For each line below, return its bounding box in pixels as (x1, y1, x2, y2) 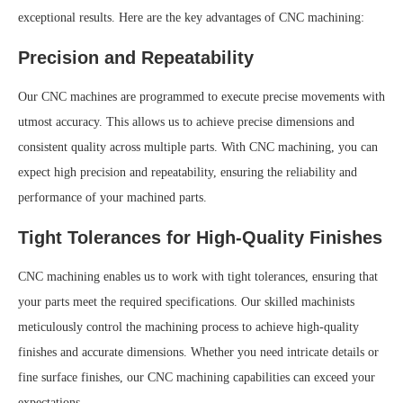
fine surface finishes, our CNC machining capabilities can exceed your (18, 371, 375, 385)
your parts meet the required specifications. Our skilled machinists (18, 295, 354, 309)
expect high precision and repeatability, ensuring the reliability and (18, 166, 357, 180)
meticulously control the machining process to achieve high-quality (18, 320, 359, 335)
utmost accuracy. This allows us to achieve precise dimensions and (18, 115, 354, 130)
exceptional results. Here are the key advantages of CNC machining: (18, 11, 364, 25)
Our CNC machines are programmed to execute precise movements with (18, 90, 385, 104)
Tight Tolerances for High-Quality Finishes (18, 228, 382, 248)
